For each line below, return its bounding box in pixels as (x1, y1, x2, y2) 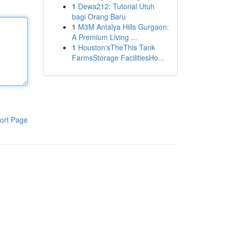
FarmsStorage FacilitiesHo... (71, 52, 164, 63)
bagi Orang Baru (71, 11, 126, 22)
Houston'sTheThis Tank (78, 42, 155, 52)
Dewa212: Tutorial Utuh (78, 1, 155, 11)
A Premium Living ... (71, 32, 137, 42)
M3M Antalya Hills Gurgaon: (78, 22, 169, 32)
